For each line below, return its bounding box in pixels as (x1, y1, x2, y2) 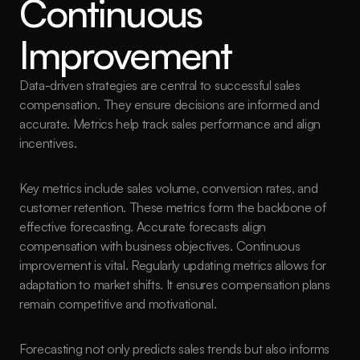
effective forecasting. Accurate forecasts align (19, 219, 266, 235)
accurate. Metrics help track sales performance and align (19, 116, 321, 132)
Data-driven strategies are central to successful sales (19, 77, 301, 93)
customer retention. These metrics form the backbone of (19, 199, 326, 215)
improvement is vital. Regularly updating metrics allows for (19, 257, 327, 273)
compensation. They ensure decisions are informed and (19, 96, 320, 112)
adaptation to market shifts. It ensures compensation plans (19, 276, 330, 292)
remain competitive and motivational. (19, 296, 217, 312)
